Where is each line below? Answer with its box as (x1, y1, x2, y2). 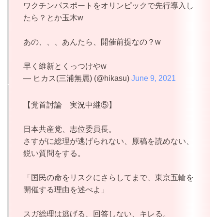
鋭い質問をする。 (23, 149, 85, 158)
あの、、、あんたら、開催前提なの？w (23, 37, 161, 46)
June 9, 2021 (131, 74, 176, 82)
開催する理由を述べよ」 (23, 186, 108, 194)
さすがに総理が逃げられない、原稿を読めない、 (23, 137, 194, 146)
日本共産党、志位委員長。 (23, 125, 116, 134)
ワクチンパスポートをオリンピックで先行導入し (23, 1, 194, 10)
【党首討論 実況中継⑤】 (23, 101, 116, 109)
